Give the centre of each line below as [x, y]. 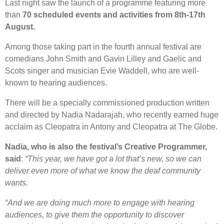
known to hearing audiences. [56, 82]
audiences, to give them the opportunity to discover [94, 214]
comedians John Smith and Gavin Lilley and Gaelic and [103, 58]
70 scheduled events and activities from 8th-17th [114, 14]
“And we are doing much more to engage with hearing [100, 202]
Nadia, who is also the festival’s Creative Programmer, [106, 146]
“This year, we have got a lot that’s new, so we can [112, 158]
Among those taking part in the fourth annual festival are [103, 46]
